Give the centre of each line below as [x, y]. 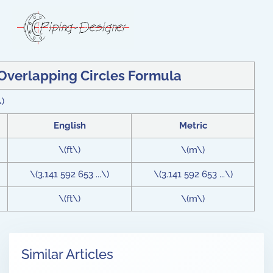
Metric [193, 125]
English [69, 125]
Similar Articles [67, 254]
